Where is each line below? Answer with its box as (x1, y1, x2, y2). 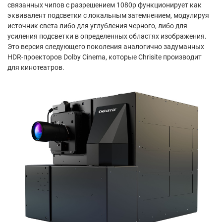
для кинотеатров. (7, 63, 64, 71)
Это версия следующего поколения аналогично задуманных (7, 42, 204, 51)
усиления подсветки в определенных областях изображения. (7, 32, 207, 40)
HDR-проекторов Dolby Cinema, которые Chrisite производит (7, 53, 202, 61)
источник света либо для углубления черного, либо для (7, 21, 187, 30)
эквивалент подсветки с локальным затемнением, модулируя (7, 11, 209, 19)
